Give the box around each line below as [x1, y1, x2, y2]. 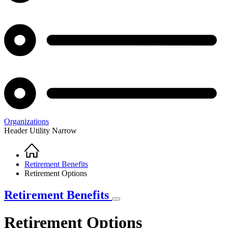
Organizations [4, 117, 49, 126]
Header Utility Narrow [4, 126, 77, 135]
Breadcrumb [4, 154, 71, 167]
